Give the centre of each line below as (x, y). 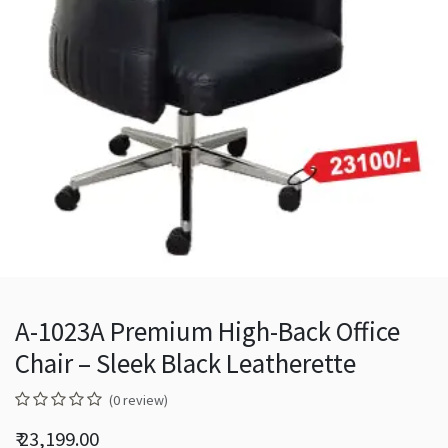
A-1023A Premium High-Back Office (207, 330)
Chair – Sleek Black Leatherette (185, 362)
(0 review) (138, 399)
